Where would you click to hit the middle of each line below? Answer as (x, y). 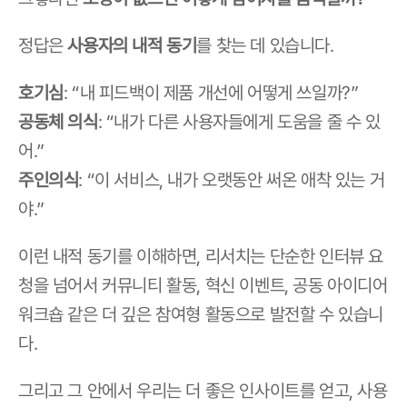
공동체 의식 (58, 122)
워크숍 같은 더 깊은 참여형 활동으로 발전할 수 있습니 (201, 314)
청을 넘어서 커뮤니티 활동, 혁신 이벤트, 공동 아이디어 (203, 285)
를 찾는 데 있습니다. (265, 45)
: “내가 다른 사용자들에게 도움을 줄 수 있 (239, 122)
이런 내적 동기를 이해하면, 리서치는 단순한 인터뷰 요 (201, 256)
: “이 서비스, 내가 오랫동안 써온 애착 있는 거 (232, 180)
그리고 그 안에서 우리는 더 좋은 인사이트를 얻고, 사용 (203, 391)
